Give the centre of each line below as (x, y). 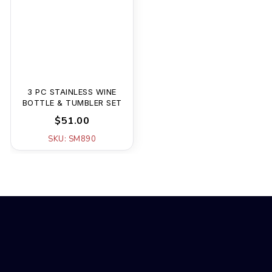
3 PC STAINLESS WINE (72, 92)
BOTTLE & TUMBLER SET (72, 103)
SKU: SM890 (72, 139)
